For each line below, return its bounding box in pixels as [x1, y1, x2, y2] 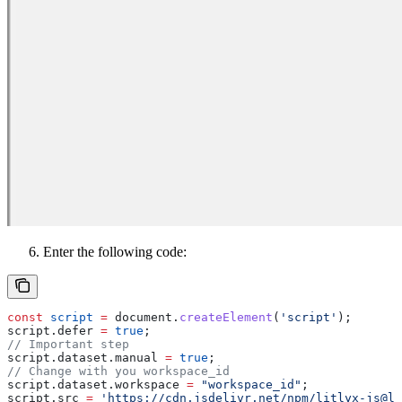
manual [115, 350, 158, 364]
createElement [179, 310, 273, 324]
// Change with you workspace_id [7, 363, 230, 378]
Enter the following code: [43, 243, 187, 259]
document [108, 310, 172, 324]
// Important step [7, 336, 129, 351]
